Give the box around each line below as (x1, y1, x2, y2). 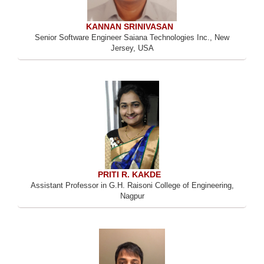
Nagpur (120, 192, 144, 200)
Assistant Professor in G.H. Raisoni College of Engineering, (30, 181, 234, 190)
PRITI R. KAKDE (98, 170, 161, 179)
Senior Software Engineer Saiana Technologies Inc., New (35, 33, 229, 42)
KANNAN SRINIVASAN (85, 22, 173, 31)
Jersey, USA (110, 44, 154, 52)
